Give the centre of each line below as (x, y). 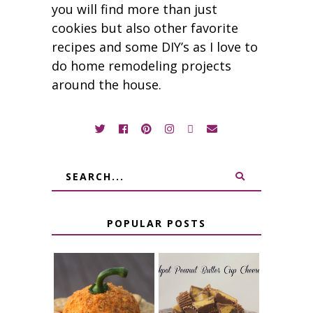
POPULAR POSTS (156, 224)
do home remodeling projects (141, 66)
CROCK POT (209, 298)
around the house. (106, 85)
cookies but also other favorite (145, 28)
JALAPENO (104, 298)
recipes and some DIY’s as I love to (154, 47)
